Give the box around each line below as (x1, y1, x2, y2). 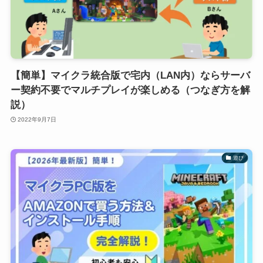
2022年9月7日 (18, 116, 57, 123)
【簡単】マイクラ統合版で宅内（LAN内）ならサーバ (10, 70, 250, 82)
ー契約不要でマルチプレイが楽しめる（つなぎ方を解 (10, 85, 250, 96)
